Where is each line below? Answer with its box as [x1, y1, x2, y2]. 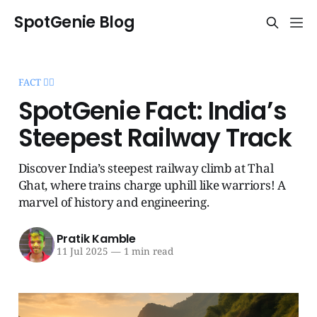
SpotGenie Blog [14, 11, 135, 33]
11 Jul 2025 [56, 245, 108, 258]
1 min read [120, 245, 173, 258]
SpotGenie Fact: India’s [18, 93, 287, 128]
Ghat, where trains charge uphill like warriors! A [18, 176, 286, 193]
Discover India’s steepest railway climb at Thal [18, 159, 274, 176]
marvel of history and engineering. [18, 193, 209, 210]
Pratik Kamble [56, 231, 136, 248]
